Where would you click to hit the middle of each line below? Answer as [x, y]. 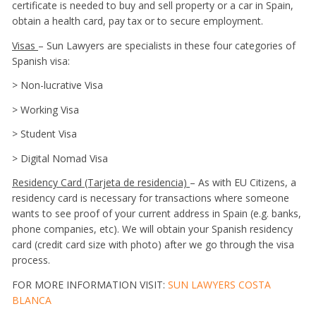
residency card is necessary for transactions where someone [151, 198]
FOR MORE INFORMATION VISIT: [90, 284]
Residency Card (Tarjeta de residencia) [101, 183]
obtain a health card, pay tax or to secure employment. [138, 21]
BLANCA [32, 300]
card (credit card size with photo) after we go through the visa [153, 245]
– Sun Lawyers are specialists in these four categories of [167, 45]
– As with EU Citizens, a [243, 183]
